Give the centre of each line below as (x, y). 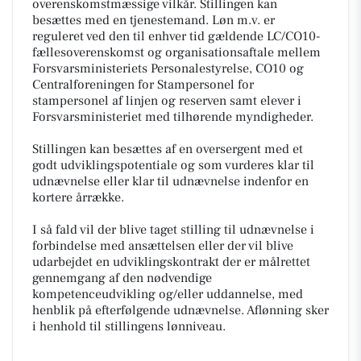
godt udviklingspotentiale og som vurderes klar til (173, 165)
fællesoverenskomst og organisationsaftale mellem (176, 52)
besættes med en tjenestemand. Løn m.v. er (154, 20)
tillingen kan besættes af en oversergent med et (171, 149)
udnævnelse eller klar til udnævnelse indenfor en (170, 181)
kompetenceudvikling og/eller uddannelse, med (168, 294)
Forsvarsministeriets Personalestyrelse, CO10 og (168, 68)
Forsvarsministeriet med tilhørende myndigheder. (173, 116)
